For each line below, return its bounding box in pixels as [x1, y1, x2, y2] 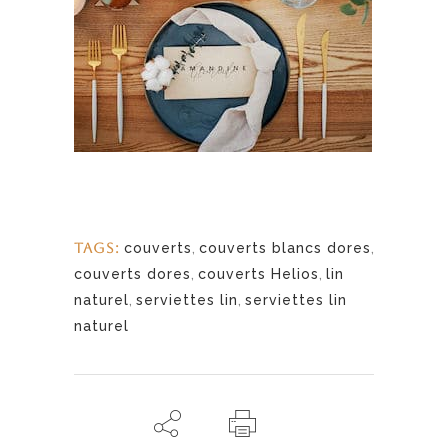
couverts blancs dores [199, 239, 371, 256]
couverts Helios [198, 265, 319, 282]
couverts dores [74, 265, 191, 282]
